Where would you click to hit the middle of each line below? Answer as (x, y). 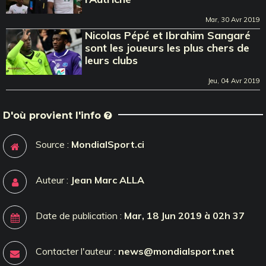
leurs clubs (112, 60)
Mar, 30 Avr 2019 (233, 19)
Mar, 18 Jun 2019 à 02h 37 (184, 215)
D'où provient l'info (53, 115)
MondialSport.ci (108, 144)
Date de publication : (80, 215)
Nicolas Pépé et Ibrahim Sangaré (168, 35)
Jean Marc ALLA (107, 180)
